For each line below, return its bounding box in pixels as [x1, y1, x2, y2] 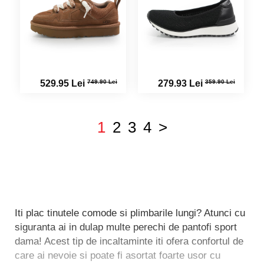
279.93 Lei [157, 78, 205, 88]
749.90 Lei [87, 78, 117, 85]
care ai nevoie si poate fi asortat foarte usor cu [15, 250, 220, 261]
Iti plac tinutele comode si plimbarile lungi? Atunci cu [15, 207, 245, 219]
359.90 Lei [204, 78, 235, 85]
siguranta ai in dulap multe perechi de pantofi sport [15, 222, 237, 233]
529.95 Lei [40, 78, 87, 88]
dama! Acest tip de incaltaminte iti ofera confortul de [15, 236, 243, 247]
